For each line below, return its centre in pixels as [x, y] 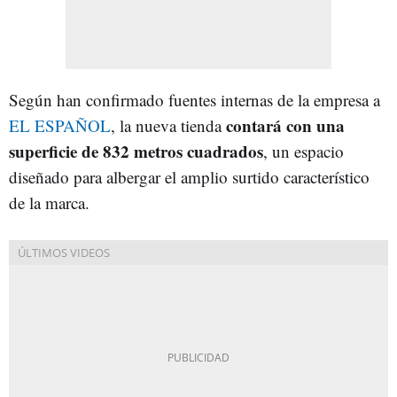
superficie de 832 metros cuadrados [136, 151]
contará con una [285, 125]
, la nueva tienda [168, 125]
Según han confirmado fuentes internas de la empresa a [195, 99]
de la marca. [49, 202]
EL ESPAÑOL [60, 125]
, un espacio [304, 151]
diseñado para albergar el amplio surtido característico [189, 176]
